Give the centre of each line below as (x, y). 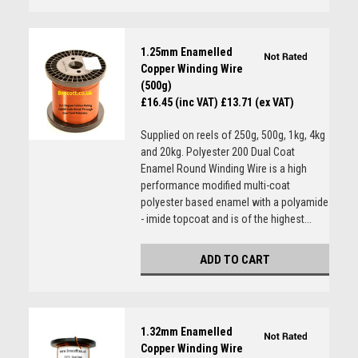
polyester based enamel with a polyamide (234, 202)
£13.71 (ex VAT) (257, 102)
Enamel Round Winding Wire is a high (223, 169)
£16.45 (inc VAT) (179, 102)
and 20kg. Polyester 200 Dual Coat (217, 152)
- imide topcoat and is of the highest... (226, 219)
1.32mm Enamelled (186, 332)
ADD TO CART (235, 260)
